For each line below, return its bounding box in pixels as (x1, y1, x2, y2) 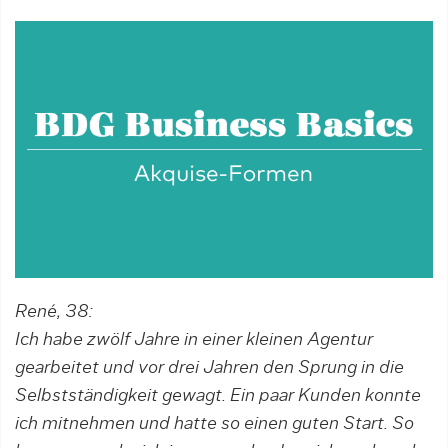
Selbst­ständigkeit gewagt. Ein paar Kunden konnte (15, 387, 421, 406)
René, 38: (15, 303, 93, 322)
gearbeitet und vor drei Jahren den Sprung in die (15, 359, 404, 378)
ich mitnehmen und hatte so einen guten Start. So (15, 415, 414, 434)
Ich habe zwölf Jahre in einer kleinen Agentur (15, 331, 373, 350)
